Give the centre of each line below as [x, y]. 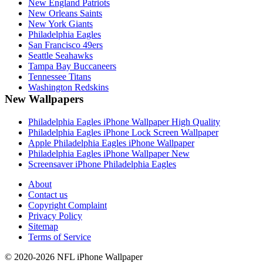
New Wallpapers [44, 99]
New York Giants [60, 24]
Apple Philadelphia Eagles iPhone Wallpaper [111, 143]
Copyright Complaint [68, 205]
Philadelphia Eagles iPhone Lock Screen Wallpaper [123, 132]
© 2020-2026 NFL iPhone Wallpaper [74, 257]
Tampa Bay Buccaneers [72, 66]
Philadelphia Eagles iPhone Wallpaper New [109, 153]
